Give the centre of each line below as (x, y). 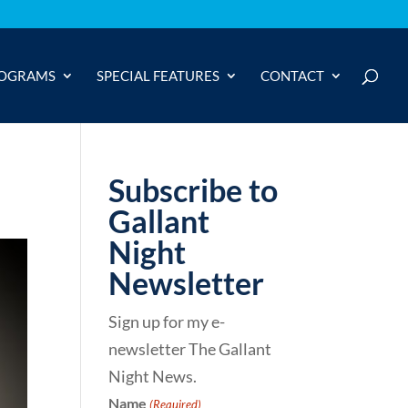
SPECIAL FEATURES (158, 76)
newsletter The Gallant (190, 349)
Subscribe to (194, 190)
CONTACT (292, 76)
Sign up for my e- (167, 321)
